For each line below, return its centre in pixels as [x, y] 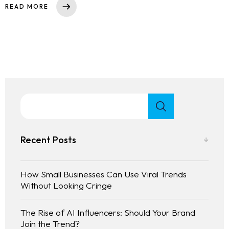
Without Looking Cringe [66, 186]
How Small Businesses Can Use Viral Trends [104, 174]
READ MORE [27, 7]
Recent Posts [48, 140]
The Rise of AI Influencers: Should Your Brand [108, 213]
